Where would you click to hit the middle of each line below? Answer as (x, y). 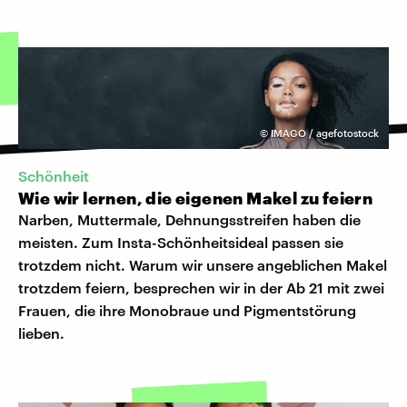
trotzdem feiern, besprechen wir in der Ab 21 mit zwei (201, 288)
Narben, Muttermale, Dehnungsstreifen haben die (189, 220)
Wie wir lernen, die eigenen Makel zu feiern (196, 199)
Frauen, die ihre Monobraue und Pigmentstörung (187, 311)
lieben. (41, 333)
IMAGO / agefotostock (325, 133)
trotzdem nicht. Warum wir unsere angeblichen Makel (203, 265)
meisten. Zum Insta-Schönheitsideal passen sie (181, 243)
